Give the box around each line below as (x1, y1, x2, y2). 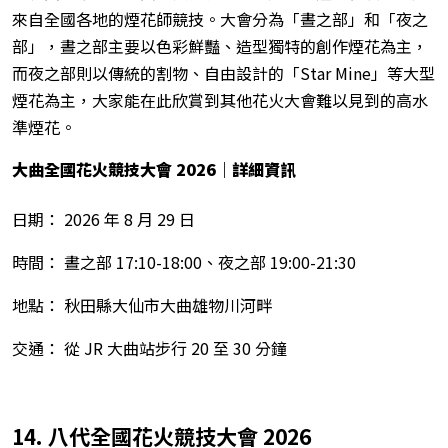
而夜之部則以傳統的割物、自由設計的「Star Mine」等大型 (12, 60, 435, 85)
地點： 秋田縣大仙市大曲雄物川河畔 (12, 292, 272, 317)
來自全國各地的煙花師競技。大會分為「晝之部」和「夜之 (12, 6, 428, 31)
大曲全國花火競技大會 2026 (12, 156, 216, 181)
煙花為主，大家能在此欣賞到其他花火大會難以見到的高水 (12, 87, 428, 112)
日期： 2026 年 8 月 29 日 (12, 206, 195, 231)
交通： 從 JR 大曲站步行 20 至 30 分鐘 (12, 335, 287, 360)
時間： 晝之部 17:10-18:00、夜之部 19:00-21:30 (12, 249, 356, 274)
